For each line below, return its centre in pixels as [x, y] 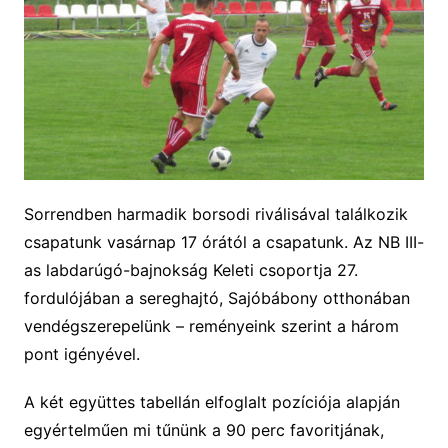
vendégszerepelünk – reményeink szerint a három [211, 325]
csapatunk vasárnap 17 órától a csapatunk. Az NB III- [223, 241]
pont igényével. [81, 353]
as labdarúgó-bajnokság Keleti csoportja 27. [190, 269]
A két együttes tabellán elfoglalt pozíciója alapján [211, 401]
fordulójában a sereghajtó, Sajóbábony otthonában [216, 297]
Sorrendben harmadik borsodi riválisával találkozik [215, 213]
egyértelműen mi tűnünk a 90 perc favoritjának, [203, 429]
